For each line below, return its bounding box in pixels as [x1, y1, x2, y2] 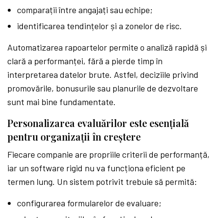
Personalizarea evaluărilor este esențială [7, 116, 189, 129]
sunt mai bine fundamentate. [7, 96, 116, 107]
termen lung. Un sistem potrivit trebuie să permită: [7, 176, 198, 187]
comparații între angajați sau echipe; [17, 4, 153, 15]
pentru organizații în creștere [7, 129, 141, 143]
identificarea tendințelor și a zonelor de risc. [17, 20, 182, 31]
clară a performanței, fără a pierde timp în [7, 55, 163, 66]
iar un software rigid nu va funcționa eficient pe [7, 162, 186, 173]
